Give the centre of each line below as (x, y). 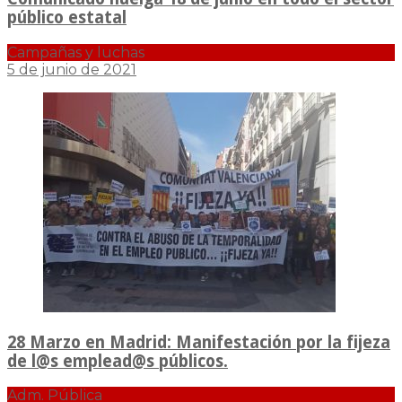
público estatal (67, 18)
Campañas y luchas (76, 52)
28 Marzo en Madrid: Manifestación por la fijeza (199, 342)
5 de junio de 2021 (72, 69)
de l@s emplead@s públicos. (118, 361)
